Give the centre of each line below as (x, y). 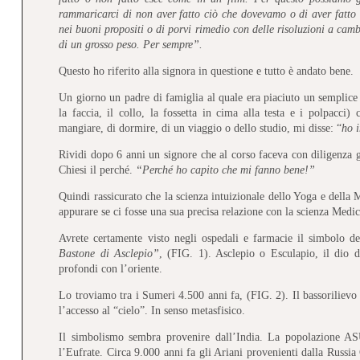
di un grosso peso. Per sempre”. (131, 44)
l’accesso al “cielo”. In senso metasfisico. (152, 310)
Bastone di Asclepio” (109, 253)
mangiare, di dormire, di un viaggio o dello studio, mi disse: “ (200, 128)
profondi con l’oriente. (111, 268)
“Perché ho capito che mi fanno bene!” (226, 170)
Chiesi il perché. (98, 170)
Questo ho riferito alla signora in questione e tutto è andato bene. (207, 71)
